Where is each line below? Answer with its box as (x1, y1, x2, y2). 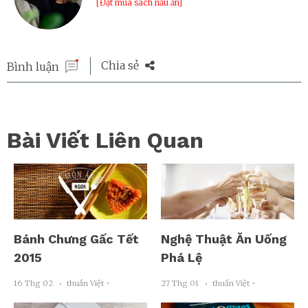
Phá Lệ (161, 250, 202, 265)
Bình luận (7, 60, 59, 74)
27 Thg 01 (161, 278, 199, 289)
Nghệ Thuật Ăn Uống (161, 232, 287, 247)
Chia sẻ (101, 58, 142, 73)
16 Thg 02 (14, 278, 53, 289)
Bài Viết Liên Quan (7, 127, 203, 153)
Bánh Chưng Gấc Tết (14, 232, 139, 247)
